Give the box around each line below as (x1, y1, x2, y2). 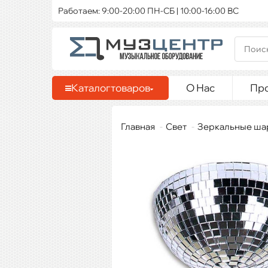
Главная (121, 121, 155, 132)
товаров (111, 81, 150, 94)
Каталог (71, 81, 111, 94)
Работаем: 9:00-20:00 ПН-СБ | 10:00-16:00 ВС (58, 5, 239, 16)
